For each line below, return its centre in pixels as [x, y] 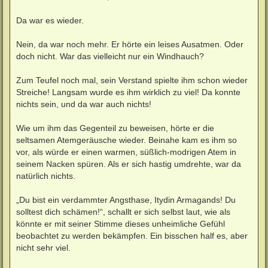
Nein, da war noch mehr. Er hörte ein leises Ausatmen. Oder [130, 44]
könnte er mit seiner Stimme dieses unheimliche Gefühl [121, 223]
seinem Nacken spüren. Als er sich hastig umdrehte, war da [129, 164]
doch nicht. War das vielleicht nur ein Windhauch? [110, 56]
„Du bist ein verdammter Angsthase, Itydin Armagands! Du [126, 200]
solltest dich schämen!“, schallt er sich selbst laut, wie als [123, 211]
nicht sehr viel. [43, 247]
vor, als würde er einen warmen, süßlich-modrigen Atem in [126, 152]
